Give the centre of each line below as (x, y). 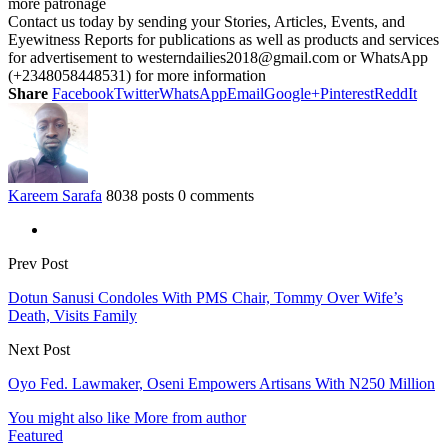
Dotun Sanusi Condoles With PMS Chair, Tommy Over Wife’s (205, 297)
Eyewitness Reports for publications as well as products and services (223, 39)
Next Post (39, 349)
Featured (35, 435)
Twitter (136, 93)
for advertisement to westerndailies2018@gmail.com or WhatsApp (218, 57)
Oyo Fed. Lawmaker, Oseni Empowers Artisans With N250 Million (221, 383)
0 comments (216, 195)
